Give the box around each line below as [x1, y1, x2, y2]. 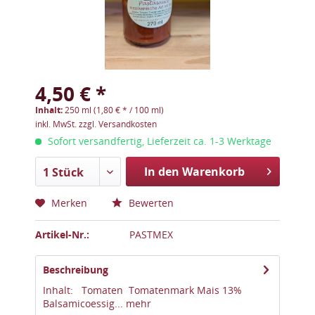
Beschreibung [43, 263, 108, 276]
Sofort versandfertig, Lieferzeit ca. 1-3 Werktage [45, 134, 271, 148]
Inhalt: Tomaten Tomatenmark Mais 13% [43, 283, 242, 297]
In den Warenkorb [143, 164, 245, 179]
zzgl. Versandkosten [79, 118, 157, 130]
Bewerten [126, 196, 174, 210]
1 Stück [43, 165, 84, 180]
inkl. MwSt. [35, 118, 79, 130]
